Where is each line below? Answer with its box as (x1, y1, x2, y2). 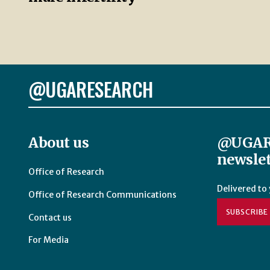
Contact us (28, 212, 72, 223)
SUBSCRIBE (225, 207, 268, 216)
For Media (28, 234, 69, 246)
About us (28, 133, 89, 151)
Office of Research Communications (28, 189, 177, 200)
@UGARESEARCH (28, 74, 153, 103)
